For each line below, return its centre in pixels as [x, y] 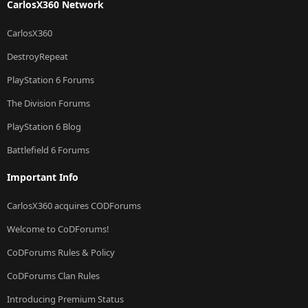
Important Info [43, 177]
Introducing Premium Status [65, 299]
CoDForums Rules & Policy [61, 252]
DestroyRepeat [37, 56]
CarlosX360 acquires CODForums [74, 205]
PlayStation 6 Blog [44, 126]
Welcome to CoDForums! [58, 229]
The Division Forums [48, 103]
